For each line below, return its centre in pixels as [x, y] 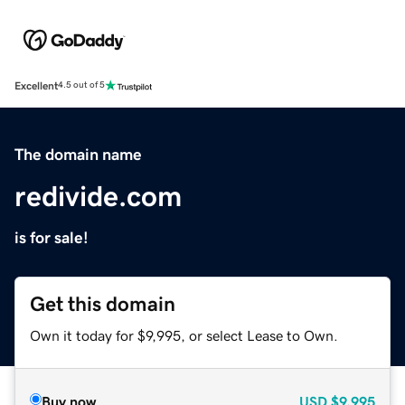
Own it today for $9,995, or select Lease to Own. [184, 335]
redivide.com [98, 196]
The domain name [78, 154]
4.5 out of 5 [81, 85]
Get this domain [103, 304]
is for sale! [52, 237]
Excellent [36, 85]
